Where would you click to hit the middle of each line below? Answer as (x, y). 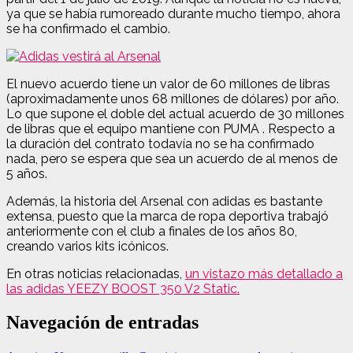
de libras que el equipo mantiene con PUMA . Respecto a (171, 128)
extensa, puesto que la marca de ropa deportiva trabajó (167, 216)
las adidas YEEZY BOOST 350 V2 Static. (123, 288)
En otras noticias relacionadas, (96, 273)
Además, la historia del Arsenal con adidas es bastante (164, 201)
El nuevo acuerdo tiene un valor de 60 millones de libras (168, 84)
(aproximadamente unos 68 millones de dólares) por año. (173, 98)
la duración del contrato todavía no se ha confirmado (160, 143)
